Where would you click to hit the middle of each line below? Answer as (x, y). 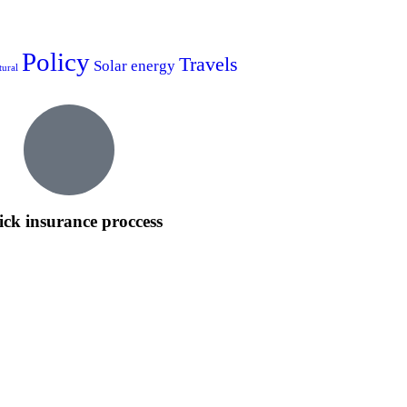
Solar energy (134, 65)
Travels (208, 64)
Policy (56, 61)
